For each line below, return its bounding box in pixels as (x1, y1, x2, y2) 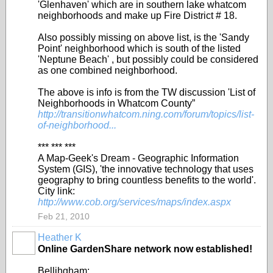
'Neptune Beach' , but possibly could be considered (38, 54, 258, 65)
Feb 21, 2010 (38, 211, 90, 221)
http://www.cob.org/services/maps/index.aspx (38, 197, 231, 207)
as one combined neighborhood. (38, 65, 177, 76)
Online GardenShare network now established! (38, 244, 252, 254)
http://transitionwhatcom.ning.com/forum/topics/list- (38, 109, 254, 119)
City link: (38, 186, 75, 196)
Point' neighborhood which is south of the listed (38, 43, 241, 54)
